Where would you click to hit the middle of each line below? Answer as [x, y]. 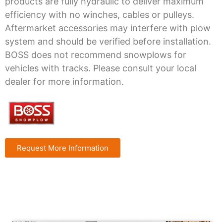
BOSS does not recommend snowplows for [96, 55]
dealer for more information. [64, 82]
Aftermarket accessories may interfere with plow [108, 28]
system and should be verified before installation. [108, 42]
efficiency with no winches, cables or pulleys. [100, 15]
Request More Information [63, 148]
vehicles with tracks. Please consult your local [101, 68]
